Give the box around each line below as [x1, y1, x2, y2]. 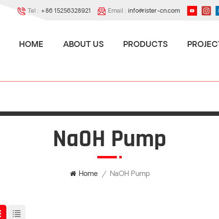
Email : [108, 8, 128, 14]
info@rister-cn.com [128, 8, 180, 14]
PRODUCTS [123, 41, 168, 49]
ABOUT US [63, 41, 104, 49]
